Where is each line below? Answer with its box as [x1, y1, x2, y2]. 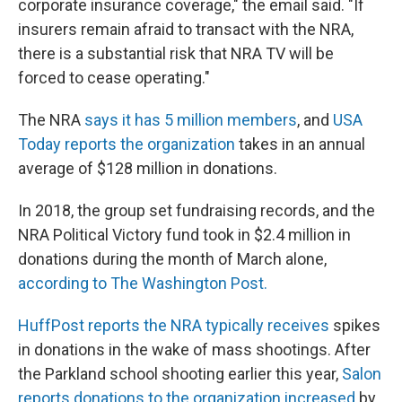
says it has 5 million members [81, 110, 297, 130]
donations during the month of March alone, [18, 249, 327, 269]
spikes [333, 316, 380, 336]
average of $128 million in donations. [18, 159, 277, 179]
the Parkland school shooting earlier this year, [18, 364, 342, 384]
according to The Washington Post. [18, 274, 267, 293]
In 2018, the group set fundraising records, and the [18, 201, 375, 221]
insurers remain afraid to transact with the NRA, [18, 20, 354, 39]
